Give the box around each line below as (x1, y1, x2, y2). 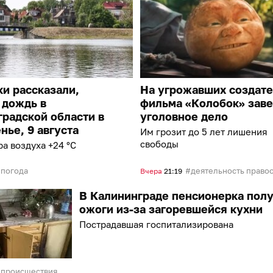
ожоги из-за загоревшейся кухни (79, 202, 263, 216)
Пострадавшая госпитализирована (79, 218, 233, 230)
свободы (140, 138, 179, 149)
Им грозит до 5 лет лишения (140, 126, 268, 137)
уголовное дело (140, 109, 228, 123)
